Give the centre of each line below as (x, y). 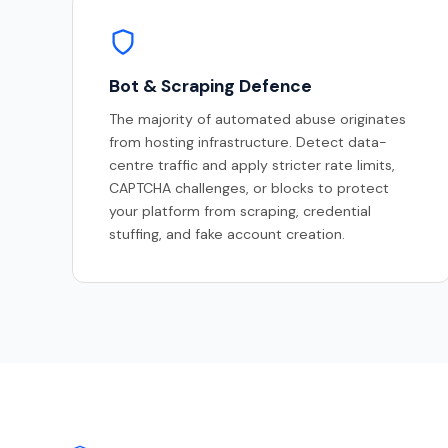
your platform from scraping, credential (240, 211)
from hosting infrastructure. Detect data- (248, 142)
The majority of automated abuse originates (257, 119)
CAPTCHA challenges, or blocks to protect (249, 188)
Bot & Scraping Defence (210, 86)
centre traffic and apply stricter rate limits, (252, 165)
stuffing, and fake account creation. (227, 234)
